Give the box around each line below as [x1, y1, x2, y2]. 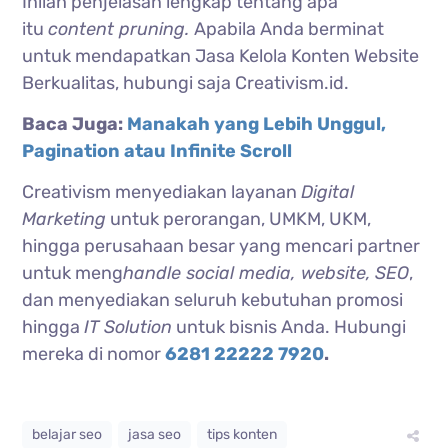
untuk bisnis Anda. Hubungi [172, 315, 407, 338]
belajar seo [32, 425, 103, 443]
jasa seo [128, 425, 182, 443]
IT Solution [84, 315, 173, 338]
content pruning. [48, 17, 195, 40]
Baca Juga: [22, 112, 128, 135]
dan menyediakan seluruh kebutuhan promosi [22, 288, 404, 311]
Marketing [22, 207, 107, 230]
